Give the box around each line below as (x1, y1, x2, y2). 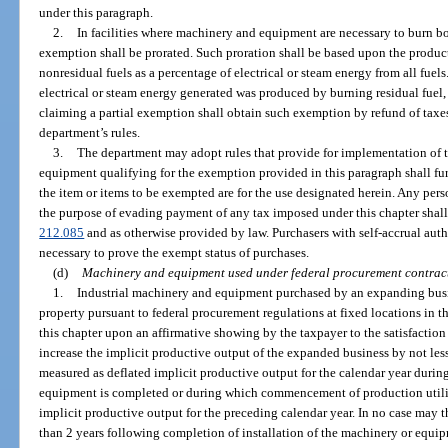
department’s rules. (39, 124, 141, 140)
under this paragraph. (39, 4, 154, 20)
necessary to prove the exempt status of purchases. (39, 244, 310, 260)
